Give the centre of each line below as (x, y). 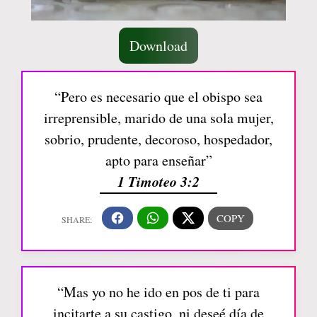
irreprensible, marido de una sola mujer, (158, 117)
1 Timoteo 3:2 (158, 181)
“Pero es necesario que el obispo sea (158, 96)
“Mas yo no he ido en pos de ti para (158, 292)
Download (158, 45)
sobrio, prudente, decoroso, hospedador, (158, 139)
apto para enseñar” (158, 160)
